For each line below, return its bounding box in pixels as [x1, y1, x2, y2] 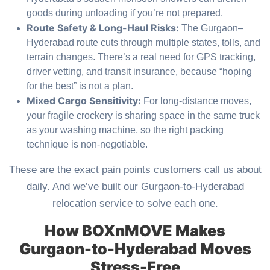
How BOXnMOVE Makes [45, 222, 225, 240]
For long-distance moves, [143, 96, 251, 107]
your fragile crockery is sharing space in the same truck [27, 110, 260, 121]
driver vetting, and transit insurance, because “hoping [27, 66, 252, 77]
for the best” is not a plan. [27, 81, 133, 92]
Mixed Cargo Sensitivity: [27, 95, 143, 107]
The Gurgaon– [179, 23, 243, 34]
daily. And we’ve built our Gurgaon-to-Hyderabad [26, 181, 244, 193]
